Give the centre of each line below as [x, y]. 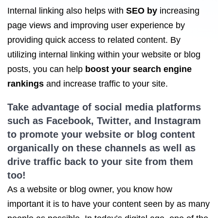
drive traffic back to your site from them [100, 162]
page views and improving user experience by [96, 25]
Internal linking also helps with [67, 11]
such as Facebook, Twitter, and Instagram [104, 121]
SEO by [142, 11]
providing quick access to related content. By [94, 40]
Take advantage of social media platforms [104, 107]
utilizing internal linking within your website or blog [104, 54]
